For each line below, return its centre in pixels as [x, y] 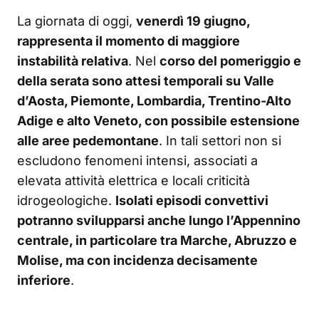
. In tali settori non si [220, 141]
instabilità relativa [73, 61]
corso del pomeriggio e [230, 61]
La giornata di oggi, [77, 21]
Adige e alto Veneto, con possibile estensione [158, 121]
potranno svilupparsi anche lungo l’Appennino [159, 221]
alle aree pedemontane [88, 141]
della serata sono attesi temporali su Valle [146, 81]
